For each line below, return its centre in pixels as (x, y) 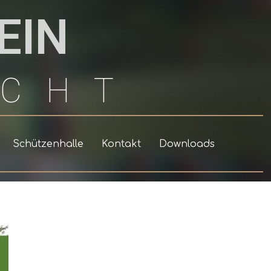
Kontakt (121, 144)
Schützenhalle (48, 144)
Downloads (187, 144)
